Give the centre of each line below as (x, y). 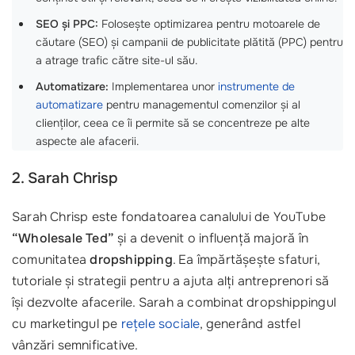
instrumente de (256, 87)
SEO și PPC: (67, 24)
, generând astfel (250, 324)
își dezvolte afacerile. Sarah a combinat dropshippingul (174, 303)
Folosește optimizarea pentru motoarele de (209, 24)
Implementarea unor (163, 87)
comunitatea (51, 260)
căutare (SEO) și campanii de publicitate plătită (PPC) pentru (189, 42)
